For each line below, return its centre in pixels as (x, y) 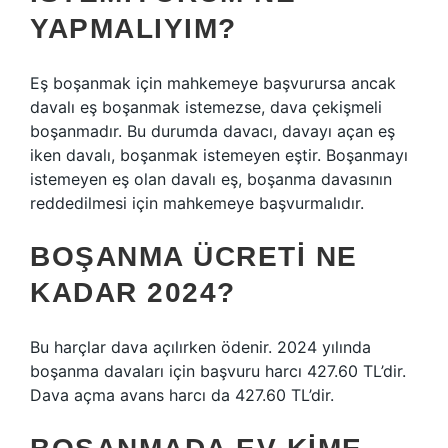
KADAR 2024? (133, 292)
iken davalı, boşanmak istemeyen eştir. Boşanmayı (219, 155)
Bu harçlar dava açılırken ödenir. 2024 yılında (200, 347)
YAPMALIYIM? (133, 28)
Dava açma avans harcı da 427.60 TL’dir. (182, 395)
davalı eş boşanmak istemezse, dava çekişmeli (206, 107)
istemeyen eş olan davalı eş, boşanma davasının (211, 179)
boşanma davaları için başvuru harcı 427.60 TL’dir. (218, 371)
